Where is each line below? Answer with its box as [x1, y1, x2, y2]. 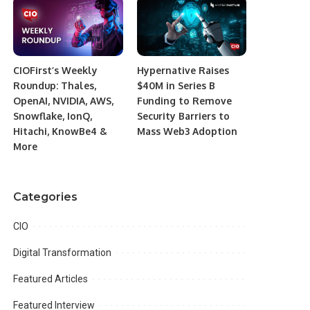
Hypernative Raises [136, 64, 229, 77]
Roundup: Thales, [13, 80, 97, 92]
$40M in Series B [136, 80, 215, 92]
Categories [13, 190, 78, 204]
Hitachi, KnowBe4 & [13, 125, 108, 138]
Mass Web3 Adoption [136, 125, 237, 138]
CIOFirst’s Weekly [13, 64, 98, 77]
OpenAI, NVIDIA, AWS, [13, 95, 114, 107]
